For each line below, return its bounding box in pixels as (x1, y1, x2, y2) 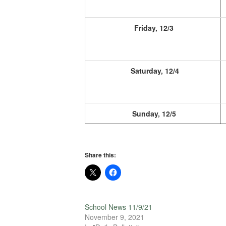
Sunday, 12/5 (130, 108, 176, 119)
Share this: (85, 150, 116, 159)
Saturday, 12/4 (127, 66, 179, 76)
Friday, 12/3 (132, 23, 174, 33)
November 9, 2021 (85, 212, 144, 222)
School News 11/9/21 (85, 202, 152, 212)
